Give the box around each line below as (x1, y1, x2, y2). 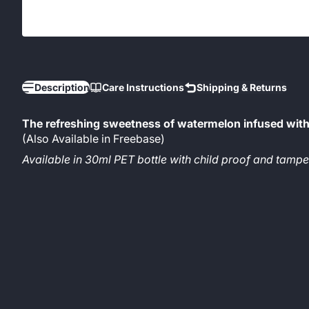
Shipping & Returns (197, 81, 287, 93)
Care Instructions (102, 81, 184, 93)
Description (34, 81, 90, 93)
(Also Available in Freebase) (22, 132, 165, 146)
